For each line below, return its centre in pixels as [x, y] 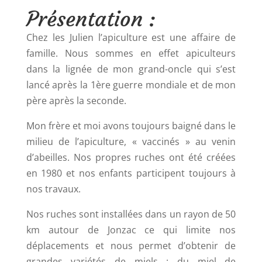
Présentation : [91, 19]
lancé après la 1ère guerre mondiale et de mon [131, 85]
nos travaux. [53, 189]
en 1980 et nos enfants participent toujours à [131, 173]
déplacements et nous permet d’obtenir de [131, 246]
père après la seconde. [76, 101]
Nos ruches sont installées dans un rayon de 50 [131, 214]
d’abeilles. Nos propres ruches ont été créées [131, 157]
